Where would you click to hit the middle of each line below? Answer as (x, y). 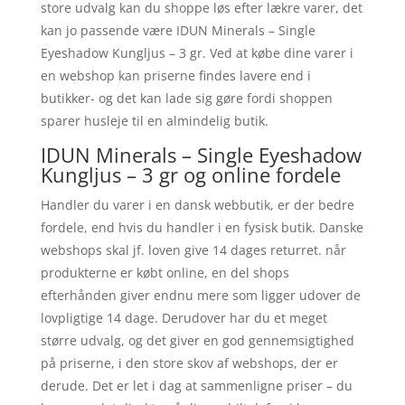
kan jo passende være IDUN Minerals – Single (178, 30)
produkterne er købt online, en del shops (165, 272)
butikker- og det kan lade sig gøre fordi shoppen (186, 98)
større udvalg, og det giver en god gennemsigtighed (197, 340)
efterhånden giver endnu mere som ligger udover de (200, 295)
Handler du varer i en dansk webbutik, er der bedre (197, 204)
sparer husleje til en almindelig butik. (154, 120)
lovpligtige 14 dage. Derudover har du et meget (184, 317)
